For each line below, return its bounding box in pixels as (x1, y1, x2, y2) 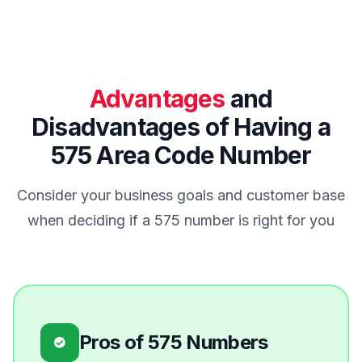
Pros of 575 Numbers (79, 330, 268, 355)
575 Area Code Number (50, 141, 312, 170)
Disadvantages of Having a (32, 112, 330, 142)
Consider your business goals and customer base (17, 187, 345, 204)
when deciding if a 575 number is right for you (27, 212, 335, 229)
